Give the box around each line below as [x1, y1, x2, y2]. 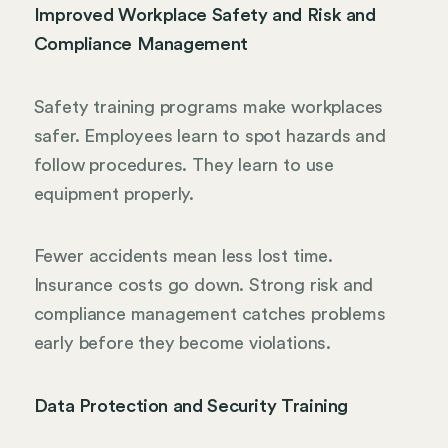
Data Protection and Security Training [33, 396, 349, 415]
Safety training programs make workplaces [33, 97, 384, 116]
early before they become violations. [33, 334, 332, 353]
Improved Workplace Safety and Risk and [33, 6, 376, 25]
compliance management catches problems [33, 305, 386, 324]
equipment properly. [33, 184, 195, 203]
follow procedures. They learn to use [33, 155, 335, 174]
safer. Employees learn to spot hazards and [33, 126, 386, 145]
